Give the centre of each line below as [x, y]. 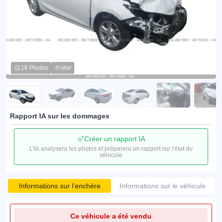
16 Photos [34, 68]
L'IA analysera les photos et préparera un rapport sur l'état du [111, 149]
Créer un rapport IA [114, 139]
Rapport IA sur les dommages [60, 116]
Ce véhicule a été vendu [111, 216]
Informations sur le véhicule [163, 186]
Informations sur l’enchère [59, 186]
